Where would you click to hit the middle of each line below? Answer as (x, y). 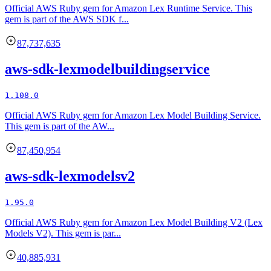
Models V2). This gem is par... (63, 233)
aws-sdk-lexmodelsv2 (70, 176)
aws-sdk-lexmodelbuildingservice (107, 69)
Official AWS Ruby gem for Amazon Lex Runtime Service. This (129, 8)
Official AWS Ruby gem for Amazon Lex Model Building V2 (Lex (134, 223)
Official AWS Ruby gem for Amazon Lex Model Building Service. (133, 116)
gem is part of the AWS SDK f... (67, 19)
